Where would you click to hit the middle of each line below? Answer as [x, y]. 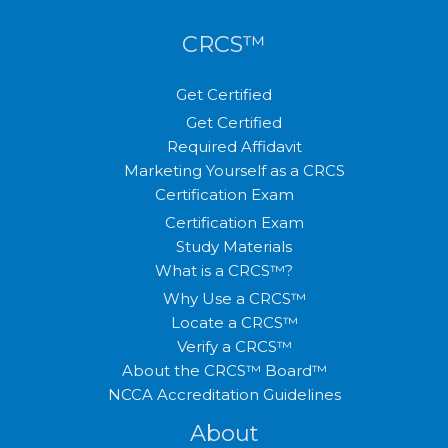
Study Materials [234, 246]
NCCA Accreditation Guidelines [224, 394]
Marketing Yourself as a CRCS [234, 171]
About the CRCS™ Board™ [224, 370]
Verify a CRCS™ [234, 346]
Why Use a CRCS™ [234, 298]
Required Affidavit [234, 147]
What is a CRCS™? [224, 270]
